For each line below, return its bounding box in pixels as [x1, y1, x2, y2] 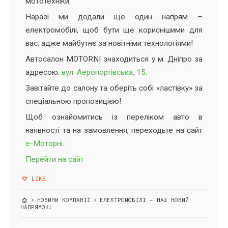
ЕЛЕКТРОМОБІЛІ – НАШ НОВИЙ [96, 196, 189, 204]
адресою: [25, 68, 62, 77]
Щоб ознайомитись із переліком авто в [25, 112, 203, 122]
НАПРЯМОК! [20, 204, 52, 211]
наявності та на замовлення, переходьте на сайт [25, 126, 203, 135]
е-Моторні [25, 139, 63, 149]
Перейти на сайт [25, 155, 84, 164]
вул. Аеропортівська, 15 [62, 68, 146, 77]
